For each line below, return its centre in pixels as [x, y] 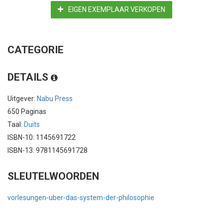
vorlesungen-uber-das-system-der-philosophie [81, 197]
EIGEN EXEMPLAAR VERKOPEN [117, 9]
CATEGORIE [36, 50]
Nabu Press [55, 98]
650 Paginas [27, 111]
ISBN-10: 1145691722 [42, 137]
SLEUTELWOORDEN [53, 176]
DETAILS [29, 77]
